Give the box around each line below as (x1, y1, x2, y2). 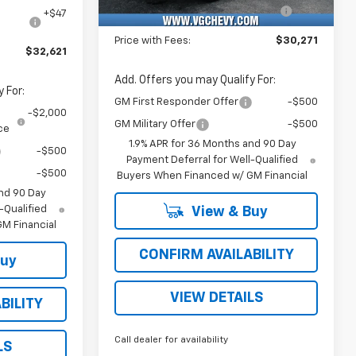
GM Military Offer (114, 119, 196, 130)
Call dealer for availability (114, 335, 229, 346)
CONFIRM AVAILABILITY (138, 248, 294, 263)
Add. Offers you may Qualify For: (114, 75, 277, 87)
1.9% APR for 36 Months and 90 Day (128, 139, 296, 150)
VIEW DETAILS (169, 291, 263, 306)
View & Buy (188, 205, 268, 220)
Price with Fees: (114, 36, 192, 47)
